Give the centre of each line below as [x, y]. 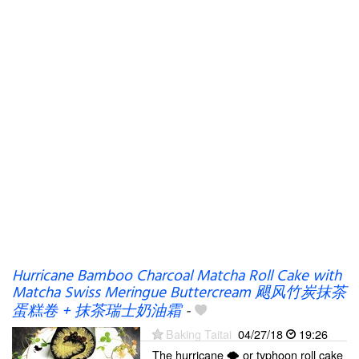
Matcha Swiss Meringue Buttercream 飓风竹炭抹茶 [179, 293]
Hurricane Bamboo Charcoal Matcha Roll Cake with [177, 276]
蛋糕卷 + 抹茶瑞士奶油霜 [97, 312]
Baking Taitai [199, 334]
